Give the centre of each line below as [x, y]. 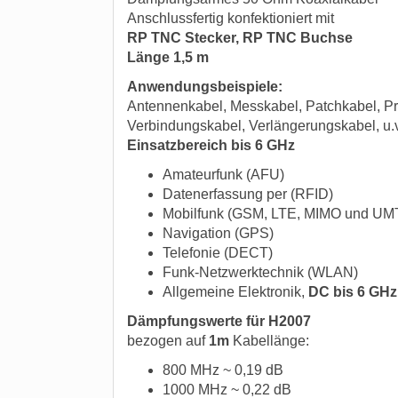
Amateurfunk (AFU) [223, 175]
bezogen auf [168, 341]
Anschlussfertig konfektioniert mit [231, 18]
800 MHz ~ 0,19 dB [223, 370]
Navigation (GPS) [218, 233]
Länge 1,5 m [168, 57]
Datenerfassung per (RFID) [248, 194]
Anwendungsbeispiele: [205, 87]
